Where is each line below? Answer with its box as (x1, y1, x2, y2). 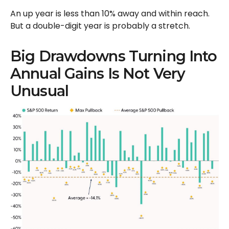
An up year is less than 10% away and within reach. (10, 8, 210, 20)
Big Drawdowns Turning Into (10, 47, 217, 65)
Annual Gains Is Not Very (10, 64, 186, 83)
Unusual (10, 82, 68, 100)
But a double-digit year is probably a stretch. (10, 20, 190, 32)
